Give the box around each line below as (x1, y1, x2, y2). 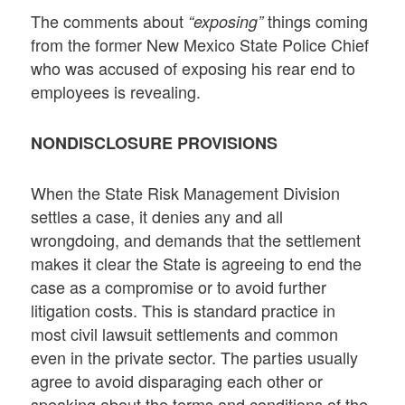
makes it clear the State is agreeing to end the (31, 250, 363, 275)
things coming (263, 9, 369, 33)
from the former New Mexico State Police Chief (31, 33, 370, 57)
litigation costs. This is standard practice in (31, 297, 336, 322)
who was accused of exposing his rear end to (31, 56, 356, 80)
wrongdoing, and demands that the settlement (31, 227, 362, 251)
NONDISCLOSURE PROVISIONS (31, 130, 278, 155)
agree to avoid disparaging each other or (31, 368, 324, 392)
